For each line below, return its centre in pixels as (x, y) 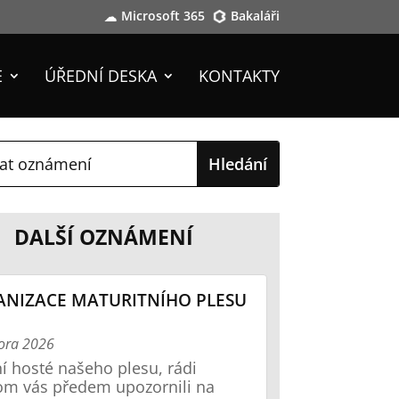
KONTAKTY (239, 76)
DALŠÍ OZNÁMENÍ (103, 237)
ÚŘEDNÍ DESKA (100, 76)
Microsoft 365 (163, 15)
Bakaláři (255, 15)
